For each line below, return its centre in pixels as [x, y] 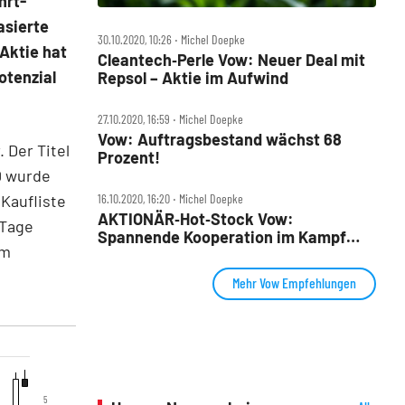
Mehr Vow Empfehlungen [294, 283]
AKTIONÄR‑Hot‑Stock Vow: [196, 219]
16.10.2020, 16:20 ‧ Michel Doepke [170, 199]
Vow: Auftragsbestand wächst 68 [220, 140]
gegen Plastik [147, 255]
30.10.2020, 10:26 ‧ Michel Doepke [171, 40]
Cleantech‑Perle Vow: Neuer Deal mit [231, 60]
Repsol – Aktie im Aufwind [193, 78]
